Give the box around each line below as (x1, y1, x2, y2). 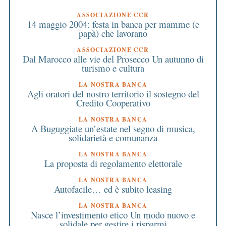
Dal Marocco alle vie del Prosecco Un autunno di (22, 52, 204, 65)
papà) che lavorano (79, 26, 147, 39)
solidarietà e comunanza (69, 131, 157, 144)
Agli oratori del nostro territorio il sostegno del (27, 87, 199, 100)
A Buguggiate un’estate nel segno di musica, (31, 122, 195, 135)
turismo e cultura (82, 61, 144, 74)
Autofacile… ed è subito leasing (54, 182, 172, 195)
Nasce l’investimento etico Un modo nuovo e (31, 208, 195, 221)
